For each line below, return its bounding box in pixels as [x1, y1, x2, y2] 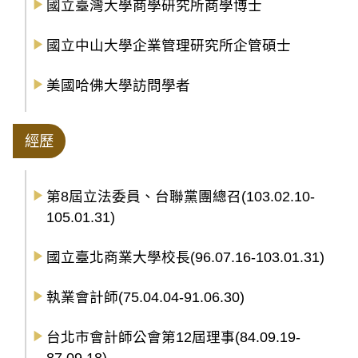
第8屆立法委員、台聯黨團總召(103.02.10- [46, 189, 315, 205]
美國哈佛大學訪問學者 [46, 78, 190, 94]
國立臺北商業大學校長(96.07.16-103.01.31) [46, 249, 324, 266]
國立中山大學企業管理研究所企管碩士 [46, 38, 291, 54]
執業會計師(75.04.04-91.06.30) [46, 289, 245, 306]
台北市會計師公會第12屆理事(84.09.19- [46, 329, 300, 346]
